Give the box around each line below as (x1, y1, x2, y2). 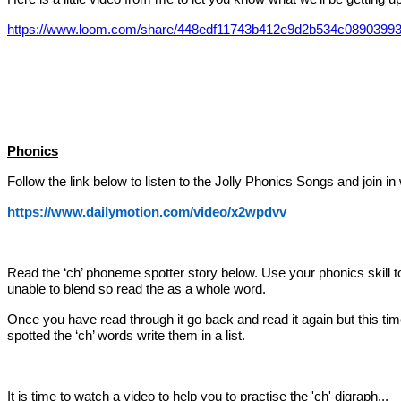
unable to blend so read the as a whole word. (7, 281, 266, 296)
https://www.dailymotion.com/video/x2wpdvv (7, 204, 286, 219)
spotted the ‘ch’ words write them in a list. (7, 328, 245, 343)
